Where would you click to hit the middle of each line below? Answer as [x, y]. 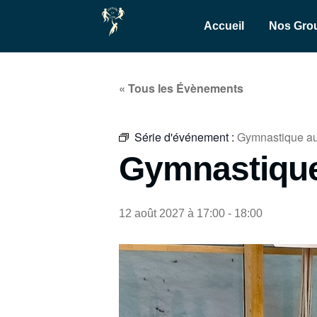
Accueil [224, 26]
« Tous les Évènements [181, 88]
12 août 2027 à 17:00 [172, 213]
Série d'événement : [186, 137]
